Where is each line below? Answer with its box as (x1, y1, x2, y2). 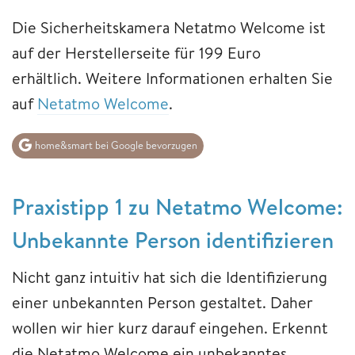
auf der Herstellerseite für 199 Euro (12, 42, 261, 64)
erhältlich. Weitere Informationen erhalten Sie (12, 67, 333, 90)
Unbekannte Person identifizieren (12, 223, 334, 255)
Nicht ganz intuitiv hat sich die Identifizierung (12, 265, 327, 288)
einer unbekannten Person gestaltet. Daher (12, 291, 313, 313)
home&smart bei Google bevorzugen (32, 138, 197, 153)
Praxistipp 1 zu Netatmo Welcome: (12, 190, 343, 222)
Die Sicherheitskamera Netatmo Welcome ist (12, 17, 326, 39)
